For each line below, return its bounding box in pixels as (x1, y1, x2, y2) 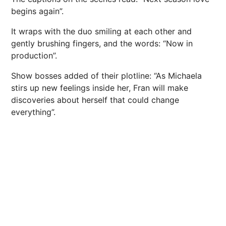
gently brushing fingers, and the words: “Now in (11, 38, 193, 49)
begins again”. (11, 6, 64, 17)
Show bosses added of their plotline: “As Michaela (11, 71, 202, 81)
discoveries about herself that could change (11, 95, 179, 105)
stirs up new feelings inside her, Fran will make (11, 83, 188, 93)
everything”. (11, 107, 55, 118)
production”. (11, 50, 57, 61)
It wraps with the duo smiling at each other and (11, 26, 192, 37)
